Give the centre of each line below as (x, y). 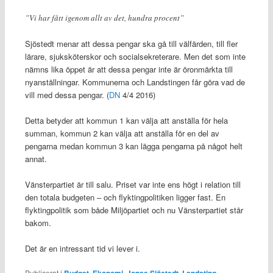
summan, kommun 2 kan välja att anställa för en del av (122, 133)
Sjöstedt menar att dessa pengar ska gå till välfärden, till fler (131, 43)
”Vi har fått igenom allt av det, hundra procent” (104, 17)
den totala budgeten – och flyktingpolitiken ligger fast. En (125, 197)
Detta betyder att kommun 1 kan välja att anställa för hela (126, 121)
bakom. (38, 223)
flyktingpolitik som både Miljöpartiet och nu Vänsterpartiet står (134, 210)
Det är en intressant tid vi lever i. (82, 249)
